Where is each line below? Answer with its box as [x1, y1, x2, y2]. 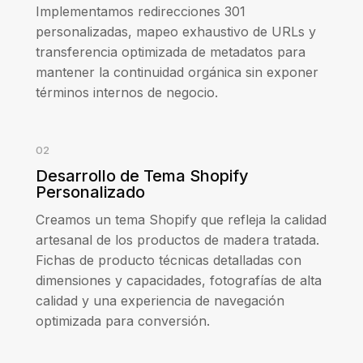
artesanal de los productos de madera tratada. [36, 232, 319, 249]
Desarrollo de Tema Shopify [36, 166, 249, 186]
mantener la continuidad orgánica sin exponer [36, 64, 318, 81]
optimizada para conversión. [36, 313, 210, 330]
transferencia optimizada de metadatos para [36, 44, 305, 61]
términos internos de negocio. [36, 84, 218, 101]
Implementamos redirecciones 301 [36, 3, 246, 20]
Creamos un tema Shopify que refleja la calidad [36, 211, 327, 228]
